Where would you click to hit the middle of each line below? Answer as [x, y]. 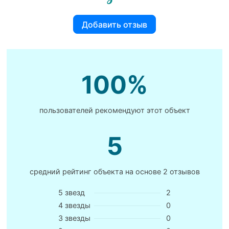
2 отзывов [181, 172]
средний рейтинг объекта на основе [96, 172]
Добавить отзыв [114, 24]
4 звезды [74, 205]
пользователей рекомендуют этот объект [114, 110]
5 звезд [72, 193]
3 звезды [74, 218]
